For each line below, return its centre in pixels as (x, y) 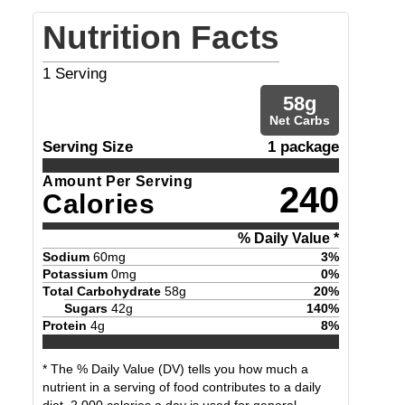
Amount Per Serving (118, 181)
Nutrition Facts (161, 38)
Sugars (86, 308)
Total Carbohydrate (102, 291)
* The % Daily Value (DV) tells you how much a (175, 369)
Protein (65, 325)
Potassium (75, 273)
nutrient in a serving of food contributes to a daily (182, 387)
